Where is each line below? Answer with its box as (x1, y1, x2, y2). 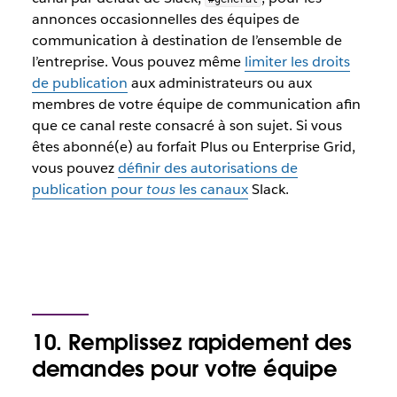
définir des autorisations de (117, 159, 298, 178)
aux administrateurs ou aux (127, 74, 312, 93)
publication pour (31, 180, 146, 199)
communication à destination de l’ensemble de (31, 31, 342, 51)
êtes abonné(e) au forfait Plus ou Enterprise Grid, (31, 137, 355, 157)
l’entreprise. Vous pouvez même (31, 52, 245, 72)
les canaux (175, 180, 248, 199)
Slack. (247, 180, 289, 199)
